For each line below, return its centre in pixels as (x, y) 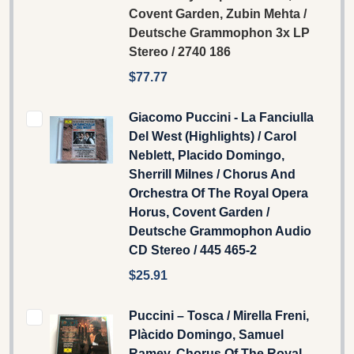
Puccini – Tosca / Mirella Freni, (219, 315)
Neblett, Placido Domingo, (207, 155)
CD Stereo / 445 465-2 (193, 250)
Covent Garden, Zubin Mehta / (218, 13)
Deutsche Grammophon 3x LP (219, 32)
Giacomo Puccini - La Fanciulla (221, 117)
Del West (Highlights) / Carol (213, 136)
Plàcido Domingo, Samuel (206, 334)
